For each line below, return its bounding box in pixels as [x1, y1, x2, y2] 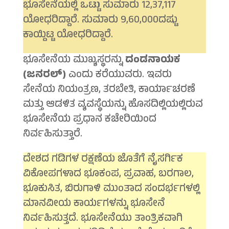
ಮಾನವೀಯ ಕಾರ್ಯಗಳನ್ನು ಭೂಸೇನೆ [22, 196, 165, 213]
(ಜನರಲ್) [22, 67, 66, 84]
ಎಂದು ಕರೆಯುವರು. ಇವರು [65, 67, 172, 84]
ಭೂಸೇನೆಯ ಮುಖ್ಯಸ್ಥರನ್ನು [22, 52, 125, 70]
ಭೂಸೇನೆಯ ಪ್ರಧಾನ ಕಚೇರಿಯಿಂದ [22, 111, 156, 129]
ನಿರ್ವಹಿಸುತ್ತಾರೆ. [22, 126, 82, 144]
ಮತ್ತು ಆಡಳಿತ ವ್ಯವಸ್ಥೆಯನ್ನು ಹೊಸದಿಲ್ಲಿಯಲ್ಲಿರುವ [22, 97, 203, 114]
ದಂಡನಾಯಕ [125, 52, 180, 70]
